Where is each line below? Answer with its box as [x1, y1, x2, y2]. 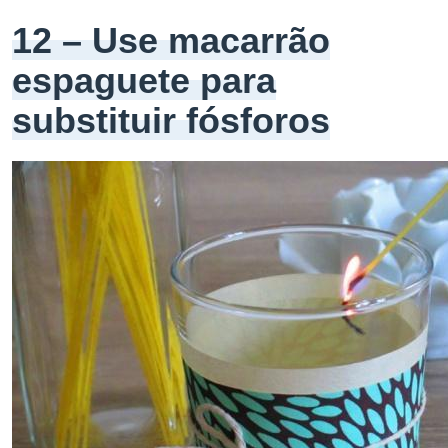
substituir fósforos [12, 100, 330, 141]
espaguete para [12, 60, 276, 101]
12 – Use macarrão [12, 20, 330, 61]
